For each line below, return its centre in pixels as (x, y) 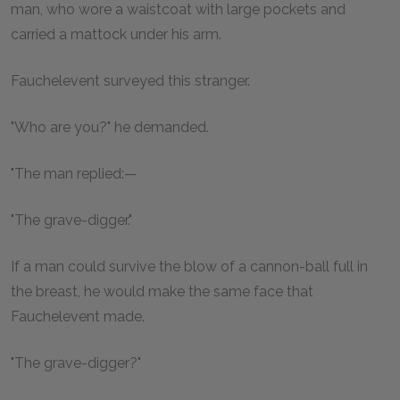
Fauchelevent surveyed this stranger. (130, 80)
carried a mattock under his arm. (116, 34)
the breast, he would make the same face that (162, 291)
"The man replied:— (74, 173)
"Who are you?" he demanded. (110, 127)
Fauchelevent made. (78, 316)
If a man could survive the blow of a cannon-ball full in (189, 266)
